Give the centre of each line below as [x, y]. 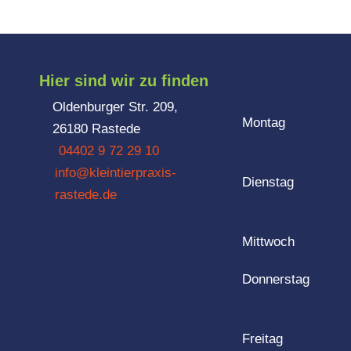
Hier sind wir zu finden [124, 81]
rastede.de [86, 195]
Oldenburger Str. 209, [116, 107]
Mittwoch [268, 242]
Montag [263, 123]
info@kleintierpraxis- [116, 173]
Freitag [262, 339]
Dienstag [268, 182]
